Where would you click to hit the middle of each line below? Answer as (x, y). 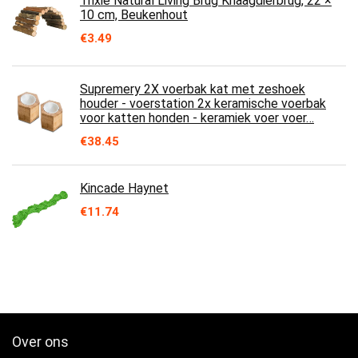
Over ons (40, 341)
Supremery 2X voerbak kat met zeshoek (193, 89)
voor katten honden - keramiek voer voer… (197, 117)
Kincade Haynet (124, 188)
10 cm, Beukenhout (134, 14)
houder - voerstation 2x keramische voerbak (203, 103)
